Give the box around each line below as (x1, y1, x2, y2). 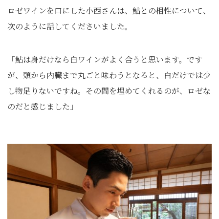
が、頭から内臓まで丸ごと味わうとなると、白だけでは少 (7, 69, 211, 81)
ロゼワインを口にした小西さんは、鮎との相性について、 (7, 5, 211, 16)
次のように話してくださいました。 (7, 21, 132, 32)
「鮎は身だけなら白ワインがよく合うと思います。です (7, 54, 202, 65)
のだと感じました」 (7, 101, 78, 112)
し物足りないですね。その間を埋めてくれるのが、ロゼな (7, 85, 211, 96)
